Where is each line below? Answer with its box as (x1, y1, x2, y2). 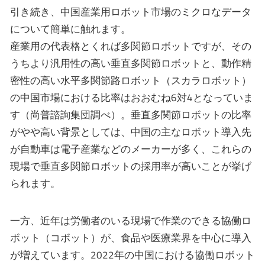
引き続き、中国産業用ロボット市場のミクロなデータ (10, 4, 251, 20)
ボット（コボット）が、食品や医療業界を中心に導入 (10, 230, 251, 245)
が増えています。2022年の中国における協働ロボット (10, 247, 255, 263)
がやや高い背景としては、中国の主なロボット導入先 (10, 124, 251, 140)
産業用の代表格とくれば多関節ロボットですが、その (10, 38, 251, 54)
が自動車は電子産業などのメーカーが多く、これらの (10, 141, 251, 157)
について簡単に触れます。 (10, 21, 131, 37)
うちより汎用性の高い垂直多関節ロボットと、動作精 (10, 55, 251, 71)
